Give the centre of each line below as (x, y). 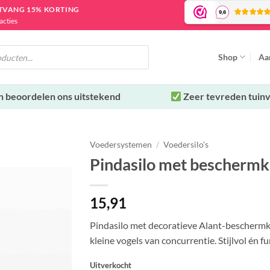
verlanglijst (42, 229)
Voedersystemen (121, 145)
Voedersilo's (186, 145)
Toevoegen (42, 207)
